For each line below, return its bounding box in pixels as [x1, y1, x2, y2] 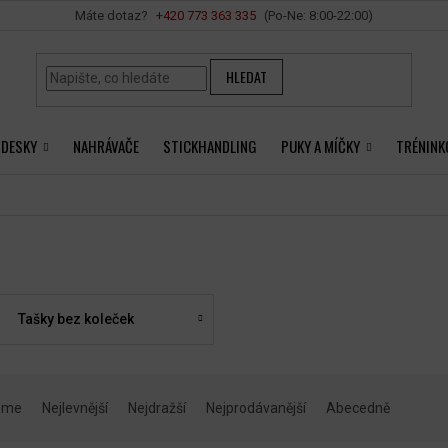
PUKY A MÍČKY [281, 135, 360, 157]
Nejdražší [128, 399, 186, 416]
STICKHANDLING [163, 135, 257, 157]
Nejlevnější [42, 399, 108, 416]
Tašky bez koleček [17, 310, 134, 327]
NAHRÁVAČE [73, 135, 139, 157]
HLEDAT [226, 66, 268, 88]
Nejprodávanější [206, 399, 306, 416]
